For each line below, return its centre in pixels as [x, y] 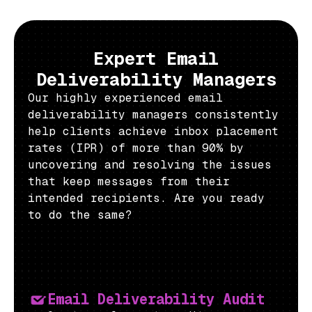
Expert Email [156, 59]
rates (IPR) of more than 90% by [136, 148]
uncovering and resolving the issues [150, 165]
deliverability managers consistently [153, 115]
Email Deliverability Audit [156, 299]
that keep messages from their [129, 182]
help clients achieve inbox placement [153, 132]
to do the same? [80, 215]
